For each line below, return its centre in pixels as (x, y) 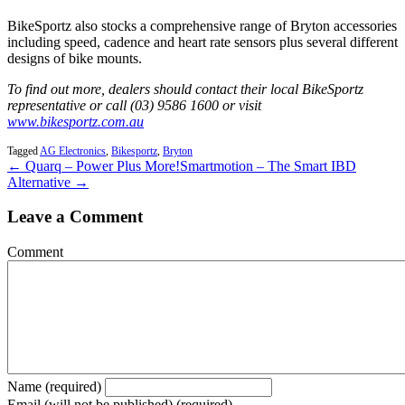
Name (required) (54, 387)
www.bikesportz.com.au (75, 121)
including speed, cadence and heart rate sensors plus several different (202, 42)
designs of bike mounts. (75, 58)
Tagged (24, 151)
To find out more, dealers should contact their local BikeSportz (185, 89)
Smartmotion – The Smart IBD (268, 165)
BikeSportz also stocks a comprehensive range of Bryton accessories (202, 25)
